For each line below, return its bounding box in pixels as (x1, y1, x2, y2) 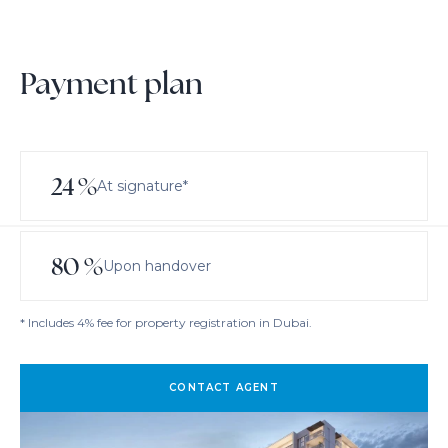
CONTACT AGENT (169, 381, 279, 395)
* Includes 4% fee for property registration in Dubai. (20, 315, 312, 331)
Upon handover (102, 257, 211, 276)
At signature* (96, 177, 188, 196)
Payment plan (20, 63, 203, 104)
